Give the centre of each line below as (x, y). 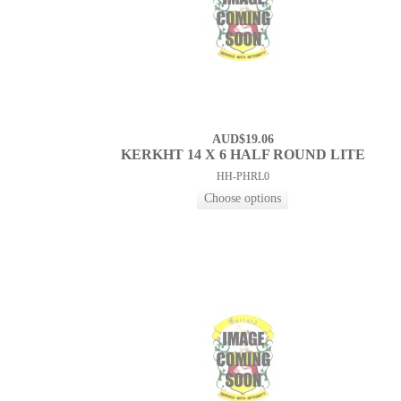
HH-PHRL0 (243, 177)
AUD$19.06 (243, 140)
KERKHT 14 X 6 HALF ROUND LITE (243, 155)
